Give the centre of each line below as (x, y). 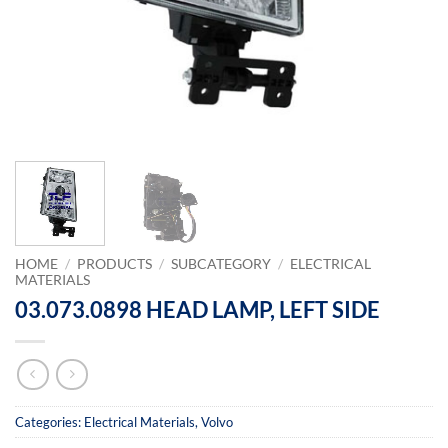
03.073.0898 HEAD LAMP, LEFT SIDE (197, 309)
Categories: (49, 422)
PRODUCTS (115, 263)
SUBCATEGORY (221, 263)
